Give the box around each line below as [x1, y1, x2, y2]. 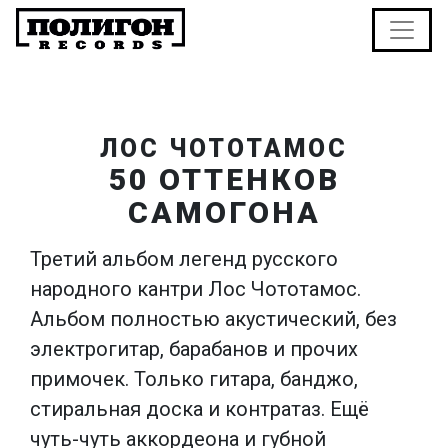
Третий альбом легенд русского [30, 247, 338, 271]
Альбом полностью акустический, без [30, 307, 397, 331]
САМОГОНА [127, 195, 321, 230]
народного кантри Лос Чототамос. [30, 277, 366, 301]
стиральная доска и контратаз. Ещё [30, 397, 369, 421]
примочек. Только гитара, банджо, [30, 367, 358, 391]
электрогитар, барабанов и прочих [30, 337, 358, 361]
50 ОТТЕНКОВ [108, 162, 340, 197]
